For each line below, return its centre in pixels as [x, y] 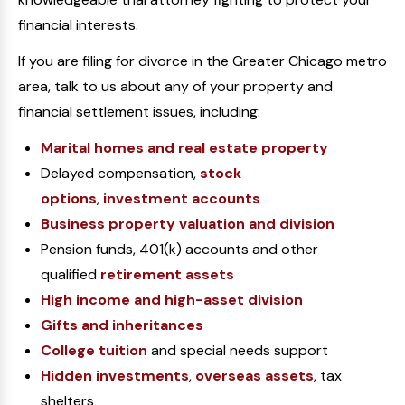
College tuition [94, 350]
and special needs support [238, 350]
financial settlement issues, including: [139, 112]
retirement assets [167, 274]
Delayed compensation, [120, 173]
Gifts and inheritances [122, 325]
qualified [71, 274]
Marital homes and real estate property [184, 148]
